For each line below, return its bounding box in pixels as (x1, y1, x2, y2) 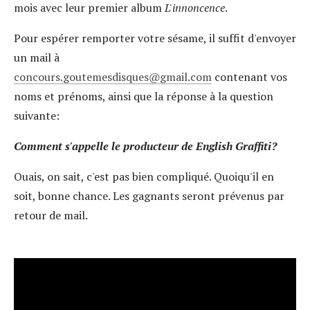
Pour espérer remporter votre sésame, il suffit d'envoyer (14, 30, 296, 46)
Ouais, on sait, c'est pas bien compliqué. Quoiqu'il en (14, 169, 274, 184)
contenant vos (212, 69, 287, 84)
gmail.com (160, 69, 212, 84)
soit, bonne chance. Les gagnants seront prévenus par (14, 188, 284, 203)
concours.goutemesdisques (14, 69, 149, 84)
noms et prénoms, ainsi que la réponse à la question (14, 89, 273, 104)
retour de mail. (14, 208, 88, 223)
